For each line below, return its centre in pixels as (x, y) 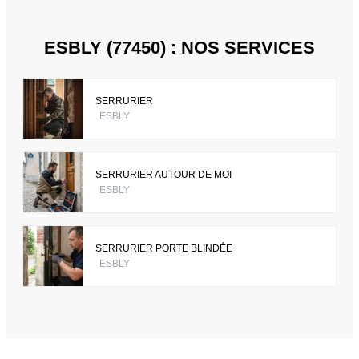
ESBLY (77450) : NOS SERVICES (179, 48)
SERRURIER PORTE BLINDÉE (164, 248)
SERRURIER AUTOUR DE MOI (163, 174)
